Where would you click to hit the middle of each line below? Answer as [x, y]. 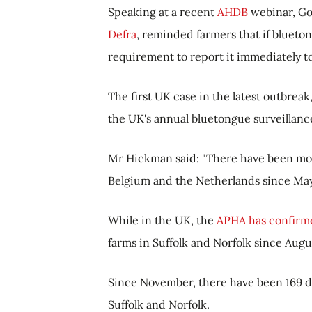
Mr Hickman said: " [157, 158]
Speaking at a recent [163, 11]
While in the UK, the [162, 220]
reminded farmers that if [204, 34]
